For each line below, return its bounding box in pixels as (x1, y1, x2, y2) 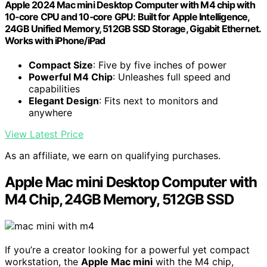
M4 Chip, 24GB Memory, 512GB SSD (5, 191, 234, 209)
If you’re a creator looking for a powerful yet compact (5, 244, 250, 256)
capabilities (29, 83, 80, 95)
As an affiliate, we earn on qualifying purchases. (5, 150, 221, 162)
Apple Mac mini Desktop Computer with (5, 173, 257, 191)
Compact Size (29, 59, 93, 72)
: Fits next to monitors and (99, 95, 218, 107)
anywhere (29, 107, 72, 119)
